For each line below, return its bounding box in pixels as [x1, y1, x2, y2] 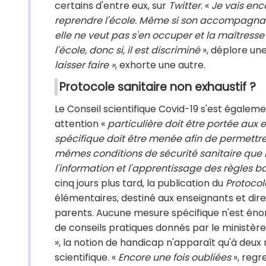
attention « [55, 117, 107, 131]
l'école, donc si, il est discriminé [55, 43, 200, 57]
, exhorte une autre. [115, 58, 205, 72]
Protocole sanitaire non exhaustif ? [59, 79, 256, 95]
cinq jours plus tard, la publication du [55, 176, 226, 190]
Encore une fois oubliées [116, 251, 231, 264]
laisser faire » [55, 58, 115, 72]
